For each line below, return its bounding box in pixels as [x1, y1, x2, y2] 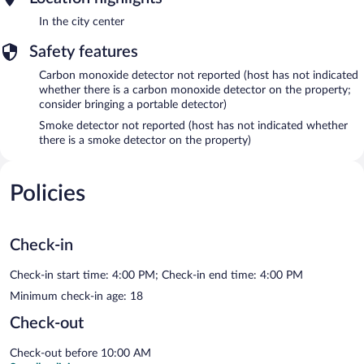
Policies [10, 181, 85, 205]
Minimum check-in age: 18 [10, 290, 143, 302]
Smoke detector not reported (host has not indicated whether [39, 119, 348, 132]
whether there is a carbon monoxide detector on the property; [39, 84, 351, 96]
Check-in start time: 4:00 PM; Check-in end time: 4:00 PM [10, 269, 303, 281]
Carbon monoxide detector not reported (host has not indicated [39, 69, 358, 81]
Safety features [29, 43, 138, 60]
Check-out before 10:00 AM [10, 347, 151, 359]
